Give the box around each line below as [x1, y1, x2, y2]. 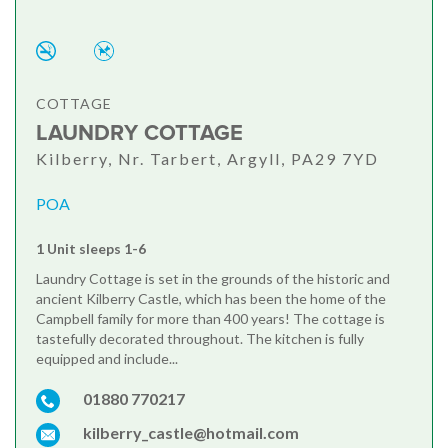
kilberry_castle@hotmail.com [83, 423, 299, 443]
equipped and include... [36, 350, 178, 368]
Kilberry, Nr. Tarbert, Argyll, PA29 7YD [36, 149, 379, 169]
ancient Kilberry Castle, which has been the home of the [36, 290, 386, 308]
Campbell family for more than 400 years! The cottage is [36, 310, 385, 328]
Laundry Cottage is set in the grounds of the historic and [36, 270, 390, 288]
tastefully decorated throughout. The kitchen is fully [36, 330, 364, 348]
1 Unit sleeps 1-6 [36, 240, 146, 258]
